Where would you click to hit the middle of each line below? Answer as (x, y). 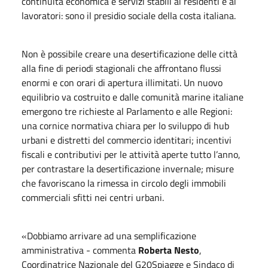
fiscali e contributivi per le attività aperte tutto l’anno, (131, 154)
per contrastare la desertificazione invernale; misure (128, 168)
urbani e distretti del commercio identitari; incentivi (127, 140)
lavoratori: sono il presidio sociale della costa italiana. (129, 15)
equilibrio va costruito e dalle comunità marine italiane (133, 97)
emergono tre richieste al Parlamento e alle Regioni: (127, 111)
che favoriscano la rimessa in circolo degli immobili (124, 183)
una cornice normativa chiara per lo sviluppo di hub (125, 125)
